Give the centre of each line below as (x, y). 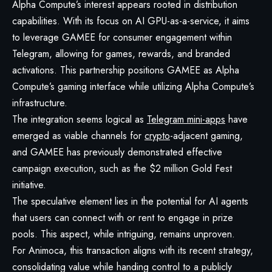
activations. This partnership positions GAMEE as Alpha (126, 70)
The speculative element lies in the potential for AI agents (130, 202)
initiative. (29, 185)
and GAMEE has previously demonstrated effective (117, 152)
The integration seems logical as (80, 120)
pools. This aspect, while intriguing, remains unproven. (124, 234)
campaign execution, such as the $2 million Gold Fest (122, 169)
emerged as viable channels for (78, 136)
